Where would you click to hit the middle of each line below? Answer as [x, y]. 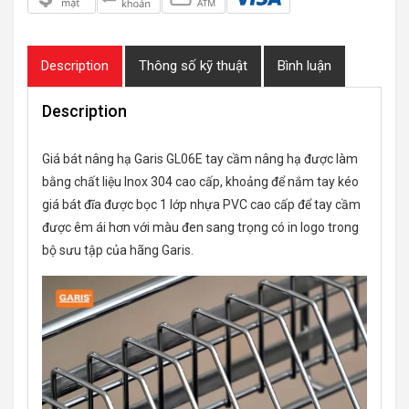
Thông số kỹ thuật [193, 66]
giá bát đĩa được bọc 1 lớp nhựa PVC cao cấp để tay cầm [201, 205]
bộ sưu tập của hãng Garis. [118, 251]
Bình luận [304, 66]
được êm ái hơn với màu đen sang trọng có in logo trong [200, 228]
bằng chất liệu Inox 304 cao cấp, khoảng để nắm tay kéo [200, 182]
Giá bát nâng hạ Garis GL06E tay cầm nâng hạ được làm [200, 159]
